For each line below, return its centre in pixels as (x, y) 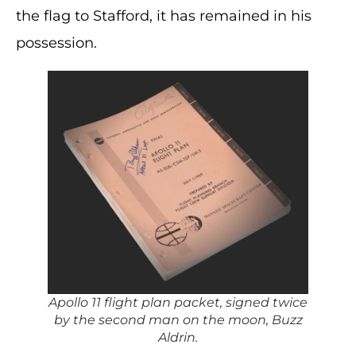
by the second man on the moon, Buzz (178, 319)
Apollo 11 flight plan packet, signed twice (178, 302)
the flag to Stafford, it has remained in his (164, 15)
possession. (56, 43)
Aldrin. (178, 337)
